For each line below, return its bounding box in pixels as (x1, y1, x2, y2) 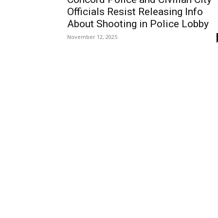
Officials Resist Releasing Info (67, 6, 203, 18)
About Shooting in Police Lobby (67, 18, 209, 30)
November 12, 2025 (67, 33, 117, 41)
